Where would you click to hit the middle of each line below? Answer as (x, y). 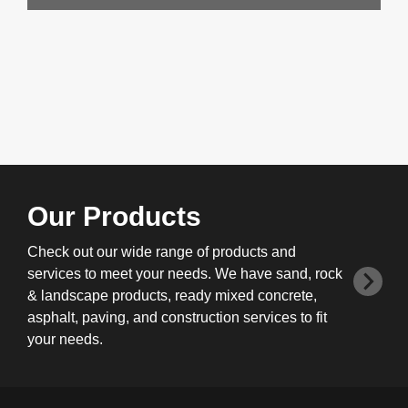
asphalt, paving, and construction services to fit (177, 317)
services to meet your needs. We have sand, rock (185, 274)
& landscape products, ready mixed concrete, (172, 296)
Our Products (114, 216)
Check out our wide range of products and (162, 252)
